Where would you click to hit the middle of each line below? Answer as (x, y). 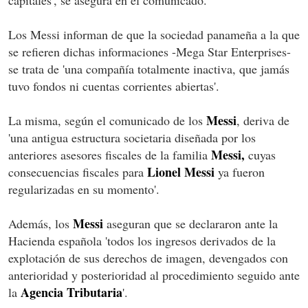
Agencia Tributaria (71, 292)
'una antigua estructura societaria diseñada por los (132, 137)
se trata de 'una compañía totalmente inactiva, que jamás (149, 68)
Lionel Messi (181, 172)
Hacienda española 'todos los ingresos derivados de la (142, 240)
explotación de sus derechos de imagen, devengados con (148, 257)
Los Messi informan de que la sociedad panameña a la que (154, 34)
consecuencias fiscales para (78, 172)
